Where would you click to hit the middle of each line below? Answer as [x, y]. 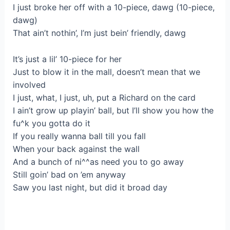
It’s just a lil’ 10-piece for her [67, 59]
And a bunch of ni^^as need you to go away [98, 161]
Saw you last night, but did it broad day [90, 187]
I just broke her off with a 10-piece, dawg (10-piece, [113, 7]
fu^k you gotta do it [51, 123]
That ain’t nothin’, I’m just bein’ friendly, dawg [99, 33]
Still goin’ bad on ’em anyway [69, 174]
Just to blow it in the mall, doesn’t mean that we [106, 72]
